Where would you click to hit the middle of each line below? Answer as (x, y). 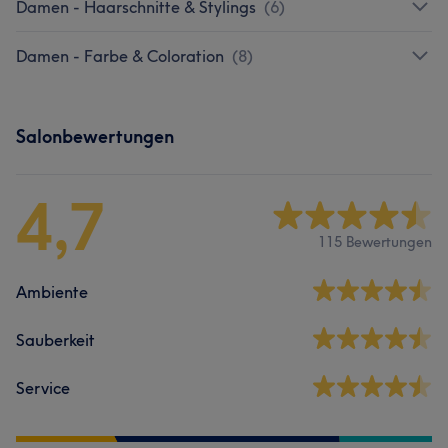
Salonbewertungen (95, 136)
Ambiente (52, 291)
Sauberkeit (55, 339)
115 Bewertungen (375, 242)
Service (43, 387)
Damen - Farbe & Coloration (120, 55)
